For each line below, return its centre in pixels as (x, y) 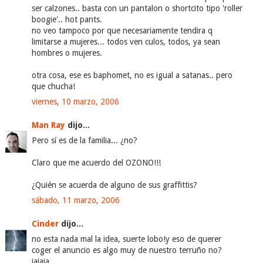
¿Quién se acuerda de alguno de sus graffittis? (114, 185)
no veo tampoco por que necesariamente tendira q (122, 31)
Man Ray (48, 125)
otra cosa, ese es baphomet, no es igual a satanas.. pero (132, 75)
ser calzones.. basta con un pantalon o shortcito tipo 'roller (137, 8)
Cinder (45, 224)
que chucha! (53, 86)
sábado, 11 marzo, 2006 (75, 200)
